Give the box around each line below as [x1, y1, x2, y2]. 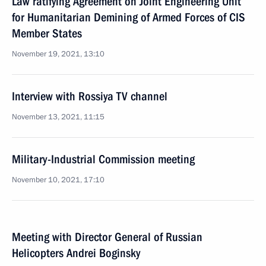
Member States [12, 26, 82, 40]
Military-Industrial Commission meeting [12, 152, 195, 166]
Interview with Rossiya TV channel [12, 89, 167, 103]
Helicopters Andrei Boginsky [12, 246, 140, 260]
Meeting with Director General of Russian [12, 230, 202, 244]
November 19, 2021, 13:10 [12, 49, 104, 59]
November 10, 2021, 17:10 [12, 175, 104, 185]
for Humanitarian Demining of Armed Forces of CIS [12, 10, 245, 24]
